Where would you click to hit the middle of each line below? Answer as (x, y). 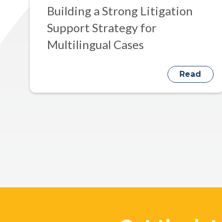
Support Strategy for (102, 27)
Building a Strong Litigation (120, 10)
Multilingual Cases (95, 44)
